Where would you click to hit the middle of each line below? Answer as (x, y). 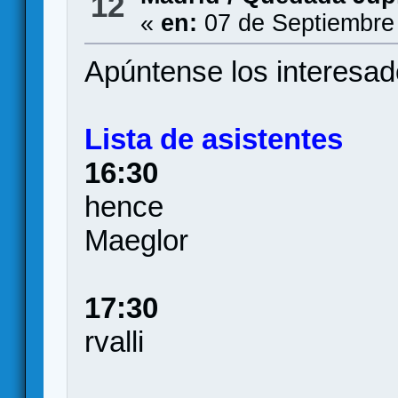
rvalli (115, 342)
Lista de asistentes (214, 139)
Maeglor (137, 240)
